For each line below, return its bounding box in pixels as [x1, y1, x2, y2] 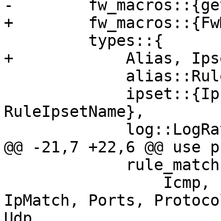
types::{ [4, 32, 88, 50]
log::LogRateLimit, [4, 120, 126, 139]
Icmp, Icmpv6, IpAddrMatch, [4, 174, 163, 192]
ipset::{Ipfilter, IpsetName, [4, 85, 126, 103]
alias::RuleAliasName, [4, 67, 126, 85]
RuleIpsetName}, [4, 103, 145, 121]
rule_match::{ [4, 156, 126, 174]
